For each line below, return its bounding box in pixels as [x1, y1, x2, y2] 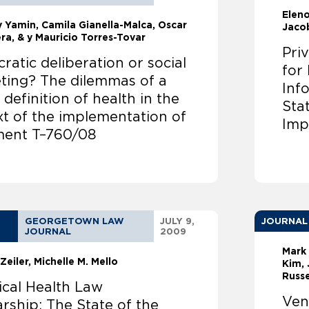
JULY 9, [159, 216, 195, 227]
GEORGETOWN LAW [25, 216, 125, 227]
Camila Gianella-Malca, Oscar [41, 19, 188, 31]
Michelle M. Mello [34, 256, 119, 268]
